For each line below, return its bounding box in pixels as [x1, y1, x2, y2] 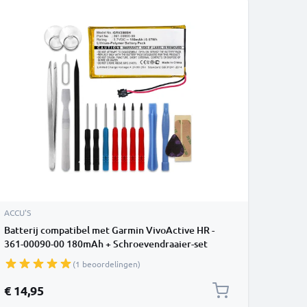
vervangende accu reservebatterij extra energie [4, 251, 214, 264]
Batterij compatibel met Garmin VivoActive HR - [4, 223, 214, 236]
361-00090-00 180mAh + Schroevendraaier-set [4, 237, 208, 250]
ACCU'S [4, 207, 31, 218]
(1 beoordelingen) [73, 258, 140, 269]
